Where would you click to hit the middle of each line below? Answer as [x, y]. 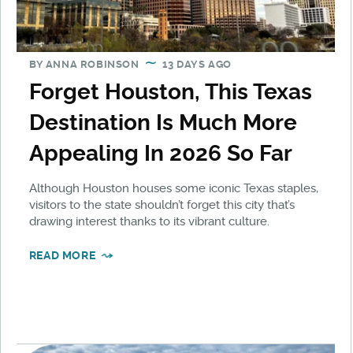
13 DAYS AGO [197, 64]
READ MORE [62, 255]
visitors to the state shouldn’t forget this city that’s [162, 204]
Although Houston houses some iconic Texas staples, [173, 188]
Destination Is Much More [163, 122]
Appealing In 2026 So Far [160, 153]
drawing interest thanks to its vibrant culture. [149, 221]
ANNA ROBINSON [92, 64]
